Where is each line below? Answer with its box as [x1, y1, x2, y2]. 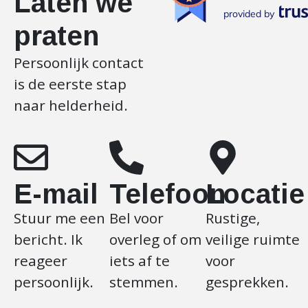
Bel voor [109, 208, 164, 228]
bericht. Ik [14, 229, 82, 249]
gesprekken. [205, 272, 289, 291]
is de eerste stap [14, 74, 126, 94]
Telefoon [109, 178, 226, 209]
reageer [14, 250, 67, 270]
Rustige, [205, 208, 260, 228]
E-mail [14, 178, 98, 209]
